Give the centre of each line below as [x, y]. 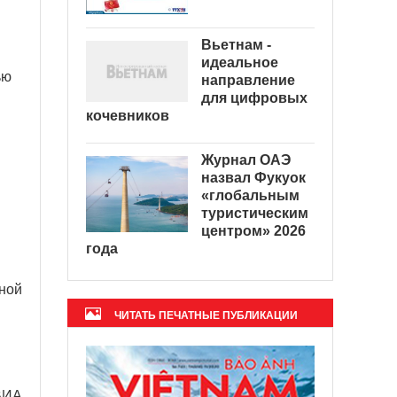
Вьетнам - [236, 44]
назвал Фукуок [253, 177]
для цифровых [254, 97]
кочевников [128, 115]
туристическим [255, 213]
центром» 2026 [253, 230]
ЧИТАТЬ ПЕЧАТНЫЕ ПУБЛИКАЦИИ [206, 315]
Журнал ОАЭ [246, 160]
